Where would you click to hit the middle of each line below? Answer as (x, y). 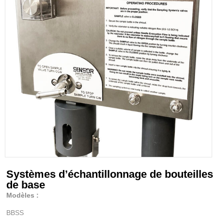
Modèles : (23, 195)
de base (26, 185)
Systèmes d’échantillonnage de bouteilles (110, 174)
